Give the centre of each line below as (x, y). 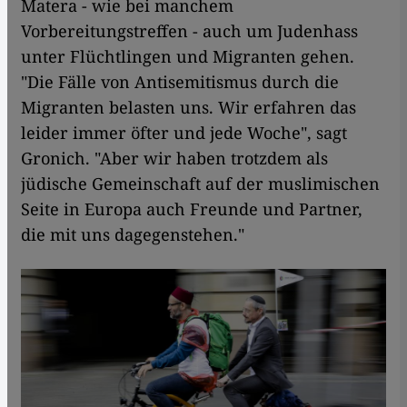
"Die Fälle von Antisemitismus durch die (180, 82)
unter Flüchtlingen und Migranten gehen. (188, 57)
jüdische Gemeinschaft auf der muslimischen (200, 184)
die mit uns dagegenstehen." (133, 235)
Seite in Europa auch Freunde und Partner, (192, 209)
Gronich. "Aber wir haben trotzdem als (174, 159)
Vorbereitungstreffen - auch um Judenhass (189, 31)
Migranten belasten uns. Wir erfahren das (189, 108)
